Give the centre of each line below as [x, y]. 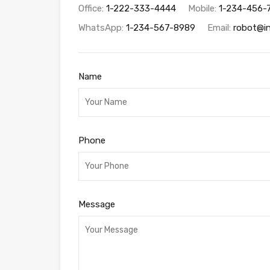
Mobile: [203, 8]
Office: [92, 8]
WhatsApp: [102, 27]
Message [97, 204]
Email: [220, 27]
